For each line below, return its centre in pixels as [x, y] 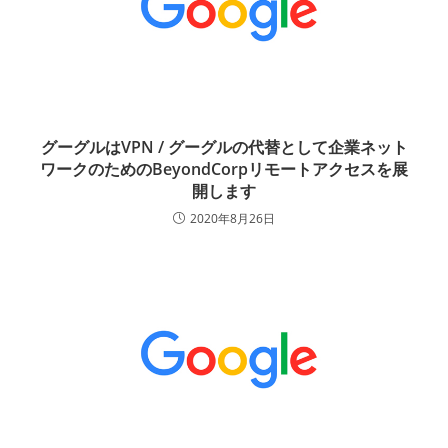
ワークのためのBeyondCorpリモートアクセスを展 [224, 169]
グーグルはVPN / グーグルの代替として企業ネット [224, 147]
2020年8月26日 [232, 219]
